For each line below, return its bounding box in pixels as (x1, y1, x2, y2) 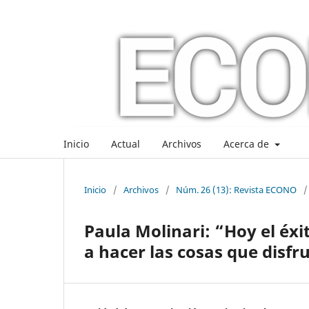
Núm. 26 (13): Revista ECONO (176, 183, 297, 197)
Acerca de (223, 137, 272, 151)
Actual (111, 137, 140, 151)
